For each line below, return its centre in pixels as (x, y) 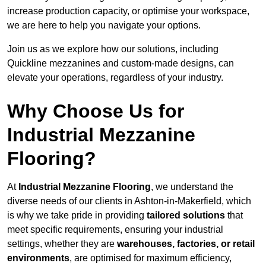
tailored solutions (186, 216)
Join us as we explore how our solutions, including (113, 49)
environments (38, 258)
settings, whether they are (62, 244)
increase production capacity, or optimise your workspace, (128, 11)
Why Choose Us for (96, 111)
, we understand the (192, 187)
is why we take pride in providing (77, 216)
